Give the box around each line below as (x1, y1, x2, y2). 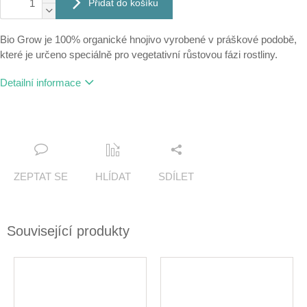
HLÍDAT (95, 171, 131, 183)
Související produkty (7, 223, 130, 239)
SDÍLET (158, 171, 194, 183)
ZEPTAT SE (14, 171, 68, 183)
